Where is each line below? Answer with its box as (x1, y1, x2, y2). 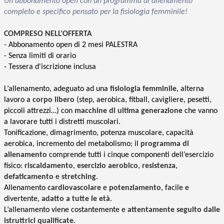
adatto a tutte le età (41, 194, 110, 203)
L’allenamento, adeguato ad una (4, 84, 110, 93)
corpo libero (32, 95, 74, 104)
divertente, (4, 194, 41, 203)
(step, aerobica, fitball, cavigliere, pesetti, (74, 95, 211, 104)
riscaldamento (24, 161, 73, 170)
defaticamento (4, 172, 53, 181)
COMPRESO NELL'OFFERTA (4, 29, 92, 38)
